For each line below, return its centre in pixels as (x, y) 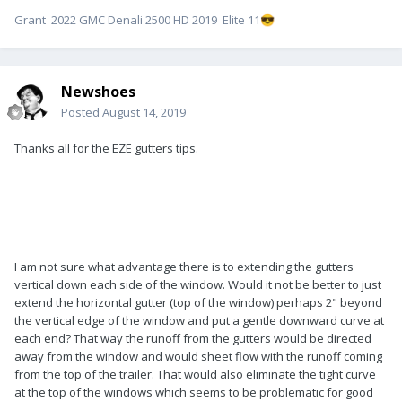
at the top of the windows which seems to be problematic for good (194, 392)
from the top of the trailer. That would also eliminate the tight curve (195, 374)
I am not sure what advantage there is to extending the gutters (184, 266)
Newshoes (98, 91)
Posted (82, 112)
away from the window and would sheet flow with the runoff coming (198, 356)
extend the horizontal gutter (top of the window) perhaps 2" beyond (198, 302)
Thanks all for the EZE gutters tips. (106, 148)
